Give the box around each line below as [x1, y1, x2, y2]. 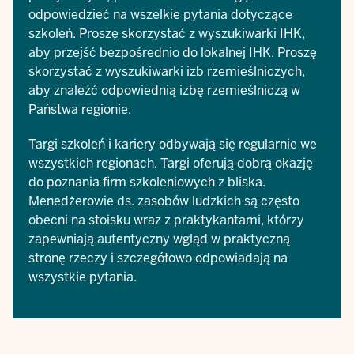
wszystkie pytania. [28, 269, 137, 285]
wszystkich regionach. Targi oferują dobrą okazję [28, 155, 313, 171]
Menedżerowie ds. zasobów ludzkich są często [28, 193, 299, 209]
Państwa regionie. [28, 101, 131, 118]
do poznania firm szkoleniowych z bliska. [28, 174, 265, 190]
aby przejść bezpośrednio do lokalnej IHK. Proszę [28, 44, 317, 61]
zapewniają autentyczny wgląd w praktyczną [28, 231, 290, 247]
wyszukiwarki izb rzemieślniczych [105, 63, 302, 80]
